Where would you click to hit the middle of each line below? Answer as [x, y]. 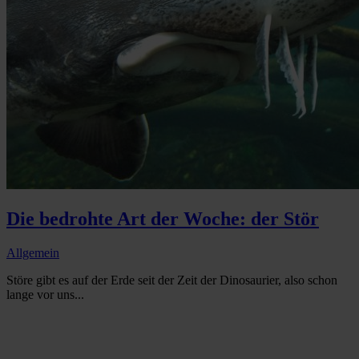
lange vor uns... [45, 295]
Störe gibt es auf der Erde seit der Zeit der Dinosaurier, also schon [172, 280]
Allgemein [33, 253]
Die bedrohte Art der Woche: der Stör [163, 219]
